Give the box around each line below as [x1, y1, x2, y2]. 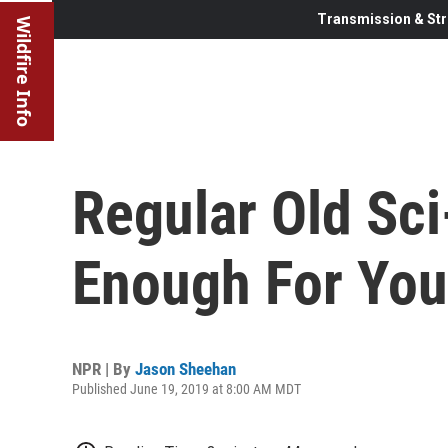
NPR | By [72, 358, 135, 379]
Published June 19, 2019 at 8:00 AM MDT [72, 380, 301, 397]
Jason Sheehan [135, 358, 236, 379]
